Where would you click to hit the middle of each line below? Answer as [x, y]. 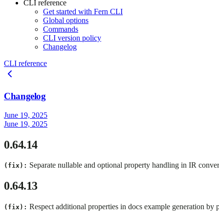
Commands [61, 29]
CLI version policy [72, 38]
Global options [66, 21]
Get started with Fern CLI [83, 12]
